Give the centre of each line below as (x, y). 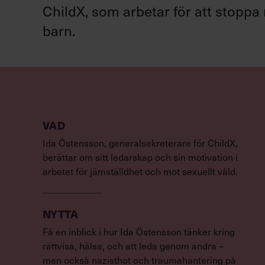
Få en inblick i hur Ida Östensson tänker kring (139, 231)
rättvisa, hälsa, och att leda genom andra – (133, 245)
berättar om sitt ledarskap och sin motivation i (140, 157)
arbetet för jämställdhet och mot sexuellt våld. (140, 171)
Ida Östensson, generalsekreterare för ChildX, (140, 143)
